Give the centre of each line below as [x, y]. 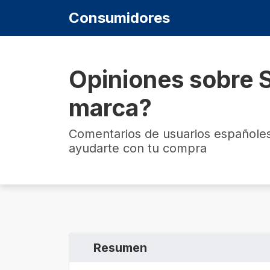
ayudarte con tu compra [138, 148]
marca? [110, 108]
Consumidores [119, 17]
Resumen [120, 248]
